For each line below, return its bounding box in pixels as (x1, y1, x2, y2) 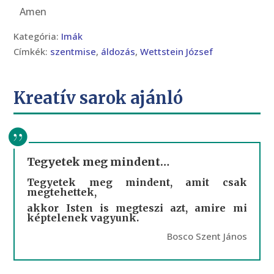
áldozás (101, 45, 136, 57)
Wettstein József (140, 45, 213, 57)
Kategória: (13, 30, 62, 42)
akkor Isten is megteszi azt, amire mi (27, 202, 247, 214)
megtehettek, (27, 186, 97, 198)
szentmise (50, 45, 97, 57)
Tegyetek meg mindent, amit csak (27, 176, 247, 188)
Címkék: (13, 45, 51, 57)
